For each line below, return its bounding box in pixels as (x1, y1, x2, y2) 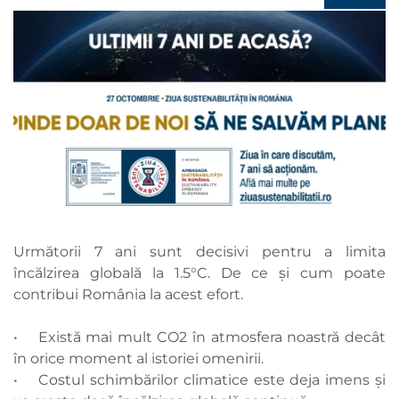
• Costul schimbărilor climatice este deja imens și (13, 371, 386, 389)
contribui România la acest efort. (13, 286, 243, 304)
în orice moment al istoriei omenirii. (13, 350, 264, 368)
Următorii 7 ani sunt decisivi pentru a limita (13, 243, 386, 261)
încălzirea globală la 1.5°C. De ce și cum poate (13, 265, 386, 282)
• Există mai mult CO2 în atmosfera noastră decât (13, 329, 386, 346)
